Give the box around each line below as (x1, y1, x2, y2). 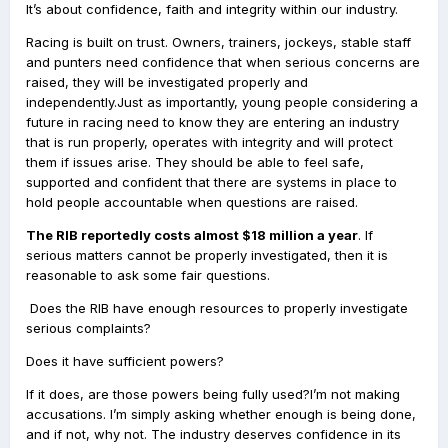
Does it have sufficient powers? (26, 353, 224, 370)
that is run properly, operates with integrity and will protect (26, 134, 393, 151)
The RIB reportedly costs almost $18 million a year (26, 227, 358, 244)
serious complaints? (26, 320, 151, 337)
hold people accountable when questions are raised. (26, 194, 358, 211)
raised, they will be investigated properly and (26, 74, 308, 91)
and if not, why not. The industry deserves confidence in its (26, 426, 401, 443)
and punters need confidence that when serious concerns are (26, 54, 420, 71)
